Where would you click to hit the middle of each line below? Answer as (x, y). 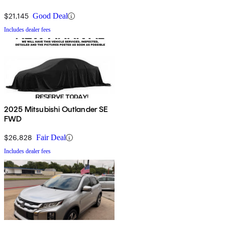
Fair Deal (51, 138)
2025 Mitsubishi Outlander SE (56, 109)
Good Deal (50, 16)
